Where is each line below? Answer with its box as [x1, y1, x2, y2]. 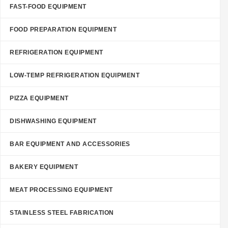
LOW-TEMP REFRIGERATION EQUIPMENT [10, 72, 139, 79]
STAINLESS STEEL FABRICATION [10, 209, 114, 216]
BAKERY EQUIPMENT [10, 163, 78, 170]
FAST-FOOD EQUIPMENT [10, 3, 87, 10]
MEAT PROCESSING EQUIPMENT [10, 186, 113, 193]
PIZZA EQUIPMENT [10, 95, 69, 102]
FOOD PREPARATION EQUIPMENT [10, 26, 117, 33]
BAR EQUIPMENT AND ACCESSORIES [10, 140, 130, 148]
